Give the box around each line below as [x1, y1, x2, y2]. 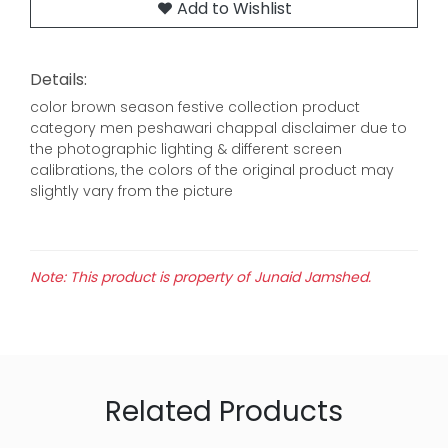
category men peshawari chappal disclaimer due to [30, 118, 407, 139]
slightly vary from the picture [30, 181, 233, 202]
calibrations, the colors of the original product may [30, 160, 394, 181]
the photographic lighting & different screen [30, 139, 342, 160]
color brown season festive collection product [30, 97, 360, 118]
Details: [30, 68, 87, 92]
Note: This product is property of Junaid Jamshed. [30, 267, 371, 288]
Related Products [105, 392, 343, 432]
